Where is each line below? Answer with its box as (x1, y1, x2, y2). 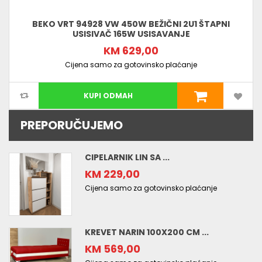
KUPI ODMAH (83, 91, 133, 101)
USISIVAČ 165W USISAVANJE (72, 28, 190, 40)
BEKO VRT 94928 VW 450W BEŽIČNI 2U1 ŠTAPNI (32, 18, 230, 30)
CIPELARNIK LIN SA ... (85, 151, 170, 164)
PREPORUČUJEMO (20, 117, 123, 134)
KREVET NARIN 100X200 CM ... (85, 226, 209, 239)
